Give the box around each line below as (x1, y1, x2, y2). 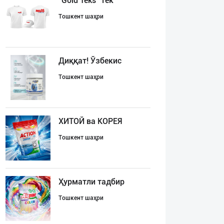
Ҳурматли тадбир (58, 177, 124, 186)
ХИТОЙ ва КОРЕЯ (58, 116, 122, 126)
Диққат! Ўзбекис (58, 56, 121, 65)
